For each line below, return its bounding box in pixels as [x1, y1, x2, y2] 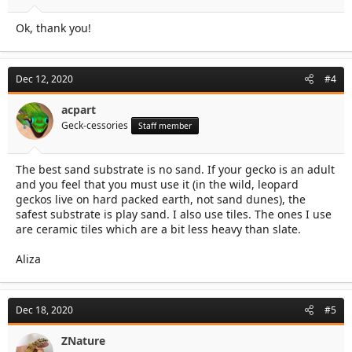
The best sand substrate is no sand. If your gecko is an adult [16, 162, 335, 177]
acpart [61, 102, 96, 117]
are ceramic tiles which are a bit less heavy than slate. [16, 222, 301, 236]
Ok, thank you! [16, 20, 91, 35]
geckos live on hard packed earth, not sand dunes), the [16, 192, 306, 207]
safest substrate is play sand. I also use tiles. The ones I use [16, 207, 332, 222]
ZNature [61, 333, 105, 348]
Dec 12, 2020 [16, 72, 73, 86]
